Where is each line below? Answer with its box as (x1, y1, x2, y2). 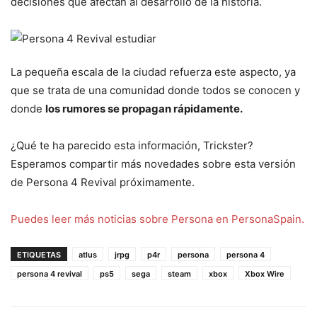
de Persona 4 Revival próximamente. (11, 175, 195, 190)
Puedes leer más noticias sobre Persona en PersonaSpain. (11, 212, 304, 226)
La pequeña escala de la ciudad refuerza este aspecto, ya (11, 65, 296, 79)
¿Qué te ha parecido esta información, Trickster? (11, 139, 253, 153)
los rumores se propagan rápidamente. (45, 102, 243, 116)
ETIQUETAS (17, 250, 61, 260)
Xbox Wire (245, 269, 284, 279)
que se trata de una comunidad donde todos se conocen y (11, 83, 300, 98)
